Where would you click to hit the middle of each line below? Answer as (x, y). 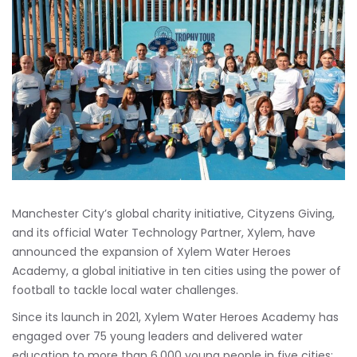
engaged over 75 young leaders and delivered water (157, 336)
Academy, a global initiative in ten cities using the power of (177, 271)
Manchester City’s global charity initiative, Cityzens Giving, (173, 213)
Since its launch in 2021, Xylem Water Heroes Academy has (175, 317)
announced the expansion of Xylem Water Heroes (151, 251)
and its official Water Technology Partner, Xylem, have (164, 232)
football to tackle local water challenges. (125, 290)
